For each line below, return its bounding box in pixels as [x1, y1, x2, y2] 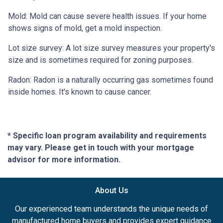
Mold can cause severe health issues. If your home [29, 11, 207, 21]
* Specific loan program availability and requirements [7, 130, 207, 140]
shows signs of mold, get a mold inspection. [8, 23, 164, 33]
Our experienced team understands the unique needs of [15, 204, 208, 214]
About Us [95, 185, 128, 195]
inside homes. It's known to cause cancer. [8, 87, 151, 97]
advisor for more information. [7, 154, 120, 164]
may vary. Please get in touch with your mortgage [7, 142, 194, 152]
